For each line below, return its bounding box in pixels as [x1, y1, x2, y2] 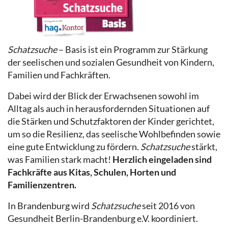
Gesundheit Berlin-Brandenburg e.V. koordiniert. [8, 212, 198, 224]
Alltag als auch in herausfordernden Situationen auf [8, 102, 210, 114]
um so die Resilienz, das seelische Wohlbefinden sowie [8, 128, 220, 139]
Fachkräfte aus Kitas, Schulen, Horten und [8, 166, 176, 178]
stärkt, [190, 140, 217, 152]
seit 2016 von [140, 199, 195, 211]
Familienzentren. [8, 179, 76, 190]
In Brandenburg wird [8, 199, 91, 211]
